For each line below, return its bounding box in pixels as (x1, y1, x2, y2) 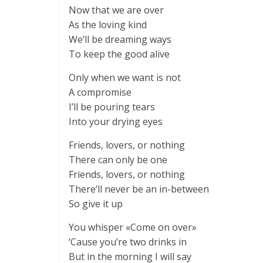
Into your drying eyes (69, 115, 163, 128)
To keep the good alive (69, 48, 170, 60)
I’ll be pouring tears (69, 100, 155, 113)
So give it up (69, 197, 123, 210)
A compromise (69, 86, 131, 99)
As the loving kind (69, 18, 147, 31)
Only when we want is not (69, 71, 181, 84)
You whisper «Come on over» (69, 221, 197, 234)
